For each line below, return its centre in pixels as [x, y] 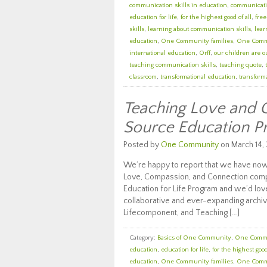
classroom [143, 77]
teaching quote [240, 65]
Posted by [142, 145]
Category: [143, 238]
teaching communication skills [173, 65]
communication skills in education [178, 5]
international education [162, 53]
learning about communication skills [199, 29]
